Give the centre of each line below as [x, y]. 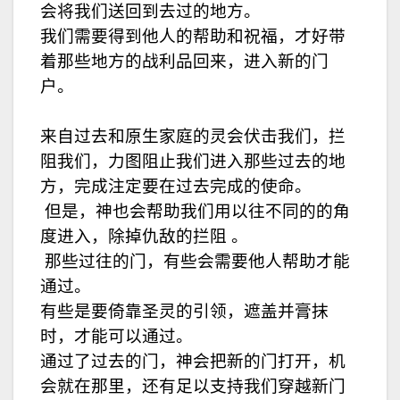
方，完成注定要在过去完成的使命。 [176, 186]
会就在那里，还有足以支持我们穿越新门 [193, 386]
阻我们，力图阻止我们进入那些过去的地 [193, 161]
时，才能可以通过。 [117, 336]
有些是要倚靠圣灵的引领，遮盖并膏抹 [184, 311]
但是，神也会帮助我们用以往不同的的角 [197, 211]
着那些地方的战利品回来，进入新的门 [184, 61]
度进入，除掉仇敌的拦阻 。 [144, 236]
